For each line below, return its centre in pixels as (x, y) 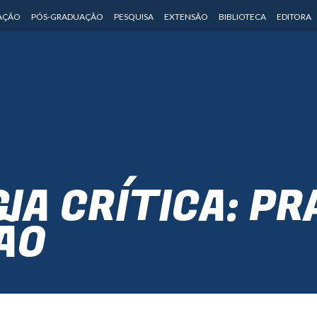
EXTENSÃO (186, 17)
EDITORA (294, 17)
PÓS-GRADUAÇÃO (67, 17)
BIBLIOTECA (242, 17)
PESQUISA (133, 17)
